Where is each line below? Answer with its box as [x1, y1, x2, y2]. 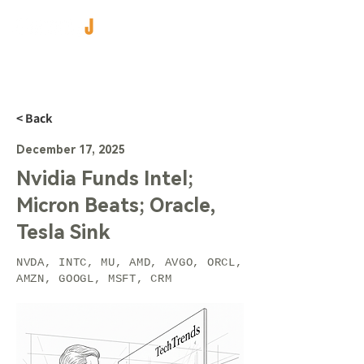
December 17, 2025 [16, 143, 124, 156]
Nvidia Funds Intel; [16, 167, 193, 190]
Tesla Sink [16, 221, 110, 244]
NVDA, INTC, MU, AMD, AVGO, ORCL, [16, 256, 243, 269]
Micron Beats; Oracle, [16, 194, 215, 217]
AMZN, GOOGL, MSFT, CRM [16, 272, 172, 285]
